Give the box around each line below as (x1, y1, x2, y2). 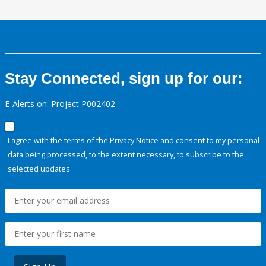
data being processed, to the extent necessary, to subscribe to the (8, 149, 244, 160)
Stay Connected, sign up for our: (5, 69, 243, 88)
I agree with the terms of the (8, 135, 110, 146)
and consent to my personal (159, 135, 259, 146)
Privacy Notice (110, 135, 159, 146)
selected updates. (8, 163, 72, 175)
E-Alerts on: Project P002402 (5, 98, 115, 110)
